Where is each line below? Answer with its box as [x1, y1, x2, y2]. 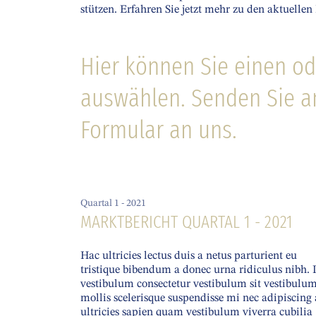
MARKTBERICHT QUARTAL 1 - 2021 [80, 212, 293, 233]
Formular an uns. [80, 114, 237, 145]
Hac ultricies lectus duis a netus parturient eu [80, 250, 297, 262]
